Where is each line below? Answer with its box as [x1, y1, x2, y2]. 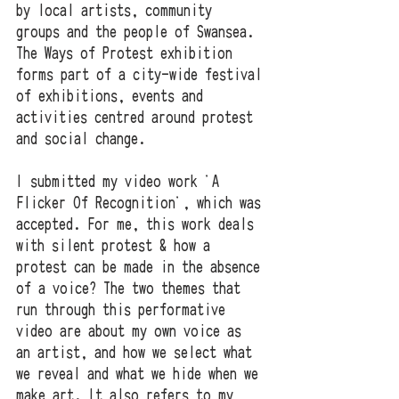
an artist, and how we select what [16, 345, 259, 362]
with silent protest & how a [16, 238, 217, 255]
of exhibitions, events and [16, 88, 210, 105]
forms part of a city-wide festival [16, 67, 269, 84]
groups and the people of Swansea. [16, 24, 261, 41]
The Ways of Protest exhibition [16, 45, 240, 62]
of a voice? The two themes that [16, 281, 248, 297]
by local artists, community [16, 3, 219, 20]
